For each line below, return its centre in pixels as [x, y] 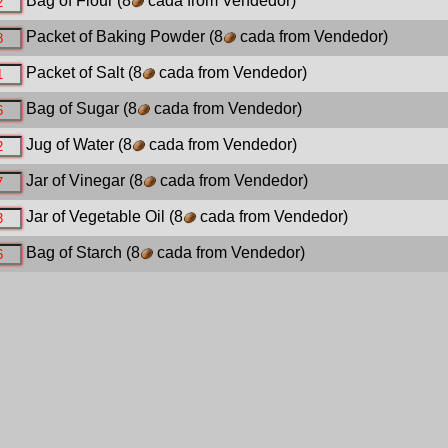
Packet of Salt [74, 73]
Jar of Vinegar [75, 181]
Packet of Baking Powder [115, 37]
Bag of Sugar [72, 109]
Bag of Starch [73, 253]
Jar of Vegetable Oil [95, 217]
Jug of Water [69, 145]
